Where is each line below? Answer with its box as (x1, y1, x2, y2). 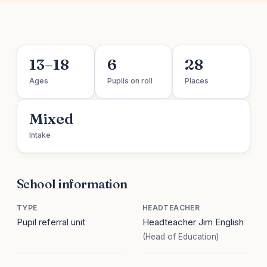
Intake (29, 131, 51, 140)
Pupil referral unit (17, 216, 85, 228)
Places (185, 76, 209, 86)
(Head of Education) (142, 232, 219, 242)
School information (17, 176, 128, 192)
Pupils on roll (107, 76, 153, 86)
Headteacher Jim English (142, 216, 244, 228)
